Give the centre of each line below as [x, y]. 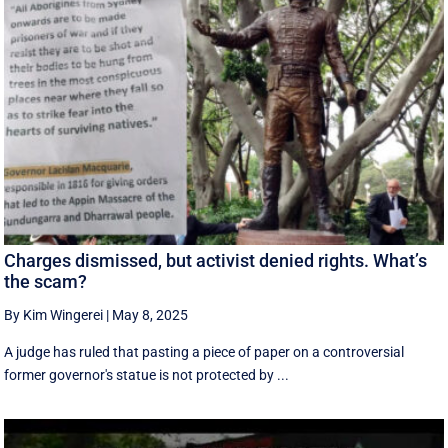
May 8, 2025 [150, 315]
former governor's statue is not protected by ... [147, 375]
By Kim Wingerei [54, 315]
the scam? [46, 282]
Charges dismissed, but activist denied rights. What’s [216, 261]
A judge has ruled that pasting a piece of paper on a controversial [204, 352]
